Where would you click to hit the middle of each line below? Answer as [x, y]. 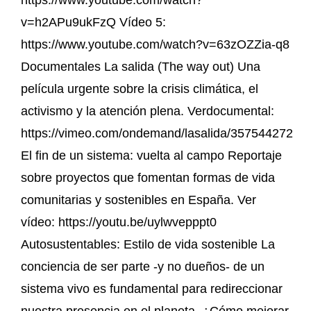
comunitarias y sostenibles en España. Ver [138, 200]
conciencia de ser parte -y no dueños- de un [143, 266]
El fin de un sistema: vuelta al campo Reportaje [151, 155]
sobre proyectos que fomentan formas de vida [148, 177]
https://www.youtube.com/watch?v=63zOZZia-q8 [155, 44]
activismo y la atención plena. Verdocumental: [148, 111]
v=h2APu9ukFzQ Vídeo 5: [93, 22]
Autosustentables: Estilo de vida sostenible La [148, 244]
